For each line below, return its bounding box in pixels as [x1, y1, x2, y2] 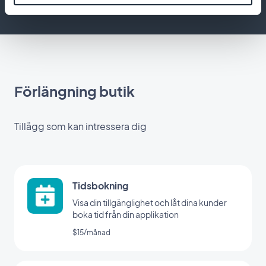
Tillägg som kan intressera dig [14, 120, 147, 133]
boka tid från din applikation [72, 209, 179, 220]
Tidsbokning [72, 179, 128, 192]
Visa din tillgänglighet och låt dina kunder [72, 197, 227, 208]
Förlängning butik [14, 82, 135, 100]
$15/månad [72, 228, 110, 237]
